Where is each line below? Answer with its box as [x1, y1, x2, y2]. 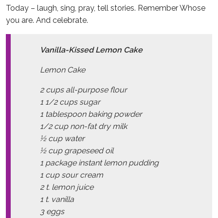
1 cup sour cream [40, 170, 103, 180]
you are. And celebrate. [6, 15, 88, 25]
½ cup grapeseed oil [40, 145, 113, 155]
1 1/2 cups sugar [40, 97, 100, 107]
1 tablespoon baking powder [40, 109, 142, 119]
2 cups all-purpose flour [40, 85, 127, 94]
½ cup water [40, 133, 85, 143]
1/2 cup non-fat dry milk [40, 121, 127, 131]
